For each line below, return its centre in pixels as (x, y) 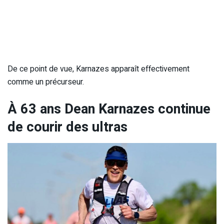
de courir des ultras (67, 127)
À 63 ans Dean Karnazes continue (109, 109)
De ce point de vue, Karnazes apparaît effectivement (98, 69)
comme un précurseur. (46, 82)
